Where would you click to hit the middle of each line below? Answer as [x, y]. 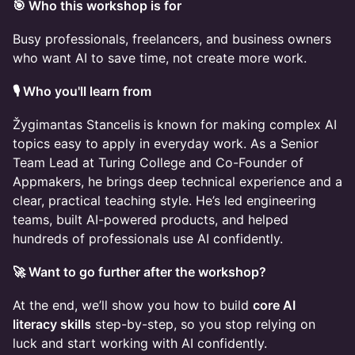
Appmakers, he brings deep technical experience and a [177, 181]
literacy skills [52, 324]
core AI [274, 305]
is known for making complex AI [240, 124]
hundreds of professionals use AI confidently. [148, 239]
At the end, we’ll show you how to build [133, 305]
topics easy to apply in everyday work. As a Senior [166, 143]
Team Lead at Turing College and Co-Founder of [158, 162]
